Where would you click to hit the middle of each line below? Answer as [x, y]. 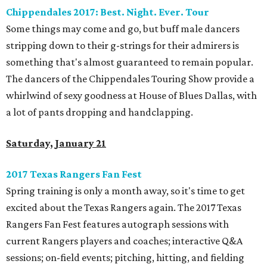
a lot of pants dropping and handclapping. [100, 112]
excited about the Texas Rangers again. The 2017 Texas [124, 208]
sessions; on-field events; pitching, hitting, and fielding [125, 258]
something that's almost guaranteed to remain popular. [130, 62]
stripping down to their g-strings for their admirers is [122, 46]
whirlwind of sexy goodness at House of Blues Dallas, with [131, 96]
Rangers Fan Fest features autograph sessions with [117, 224]
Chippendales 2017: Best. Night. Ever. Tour [108, 12]
